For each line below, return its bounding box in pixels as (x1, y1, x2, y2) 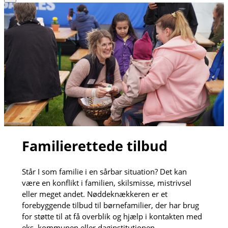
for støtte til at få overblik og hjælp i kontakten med (21, 211, 202, 221)
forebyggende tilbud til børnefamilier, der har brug (21, 199, 199, 210)
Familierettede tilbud (21, 136, 167, 155)
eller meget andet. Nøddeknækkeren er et (21, 188, 167, 199)
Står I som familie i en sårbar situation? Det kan (21, 166, 187, 177)
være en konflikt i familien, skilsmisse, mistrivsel (21, 177, 191, 188)
